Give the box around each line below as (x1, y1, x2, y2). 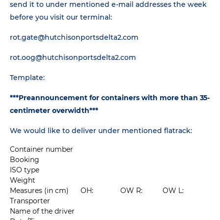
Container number (10, 145, 73, 154)
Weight (10, 176, 35, 185)
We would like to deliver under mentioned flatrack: (10, 126, 192, 135)
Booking (10, 155, 39, 164)
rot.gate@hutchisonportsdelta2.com (10, 33, 138, 42)
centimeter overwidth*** (10, 106, 98, 115)
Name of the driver (10, 207, 75, 216)
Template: (10, 73, 45, 82)
